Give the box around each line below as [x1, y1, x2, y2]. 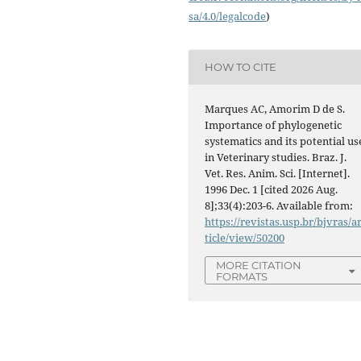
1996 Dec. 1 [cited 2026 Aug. [205, 181, 338, 197]
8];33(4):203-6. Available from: [205, 197, 354, 213]
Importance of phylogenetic [205, 117, 342, 132]
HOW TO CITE [205, 60, 277, 74]
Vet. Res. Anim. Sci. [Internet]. [205, 165, 351, 180]
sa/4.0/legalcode [189, 8, 266, 23]
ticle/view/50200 [205, 230, 285, 245]
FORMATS [216, 269, 268, 283]
